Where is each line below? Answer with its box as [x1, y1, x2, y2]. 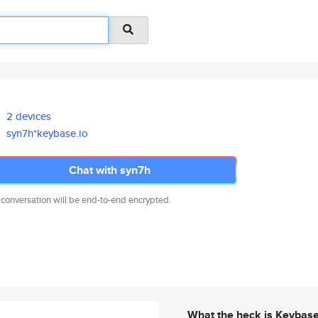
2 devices [6, 109, 52, 124]
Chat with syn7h [68, 162, 150, 178]
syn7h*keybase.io [6, 126, 89, 141]
